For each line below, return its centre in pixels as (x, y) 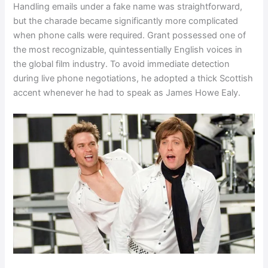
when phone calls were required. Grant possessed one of (130, 35)
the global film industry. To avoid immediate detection (122, 64)
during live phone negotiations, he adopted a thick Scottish (133, 78)
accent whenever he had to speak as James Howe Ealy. (127, 92)
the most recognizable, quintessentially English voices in (128, 49)
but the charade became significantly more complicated (126, 21)
